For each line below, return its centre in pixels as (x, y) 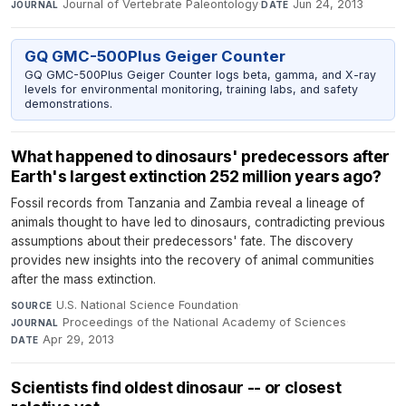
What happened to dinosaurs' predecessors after (200, 157)
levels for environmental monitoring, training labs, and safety (191, 89)
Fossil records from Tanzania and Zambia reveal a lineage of (188, 203)
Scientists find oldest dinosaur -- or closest (176, 388)
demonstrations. (68, 103)
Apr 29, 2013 (79, 340)
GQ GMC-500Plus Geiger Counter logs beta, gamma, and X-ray (200, 74)
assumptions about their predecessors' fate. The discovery (182, 242)
